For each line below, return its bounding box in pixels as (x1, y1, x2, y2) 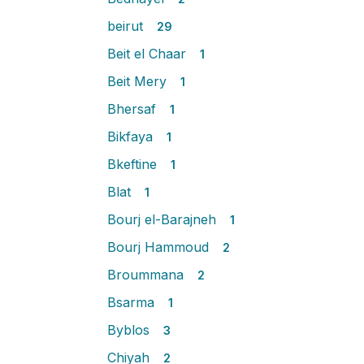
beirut (107, 18, 147, 34)
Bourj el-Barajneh (107, 211, 220, 227)
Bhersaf (107, 101, 160, 117)
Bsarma (107, 294, 158, 310)
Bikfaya (107, 128, 157, 145)
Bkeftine (107, 156, 161, 172)
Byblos (107, 322, 154, 338)
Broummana (107, 266, 188, 283)
